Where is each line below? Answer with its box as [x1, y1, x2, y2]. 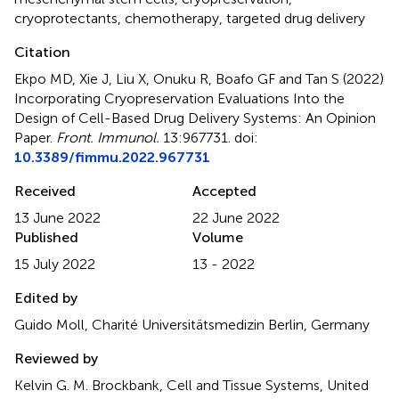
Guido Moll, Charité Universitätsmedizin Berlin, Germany [14, 315, 370, 333]
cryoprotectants [14, 9, 118, 27]
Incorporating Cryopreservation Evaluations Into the [14, 89, 345, 107]
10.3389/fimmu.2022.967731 [14, 148, 210, 166]
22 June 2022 [192, 208, 280, 226]
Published [14, 228, 78, 246]
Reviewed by [14, 349, 98, 367]
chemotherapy [125, 9, 219, 27]
